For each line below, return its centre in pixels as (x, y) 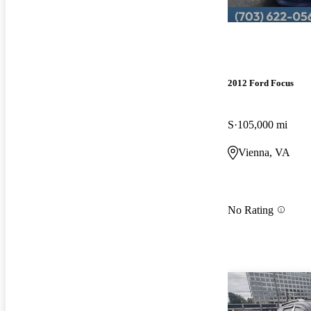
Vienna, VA (264, 152)
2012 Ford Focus (261, 83)
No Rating (251, 210)
